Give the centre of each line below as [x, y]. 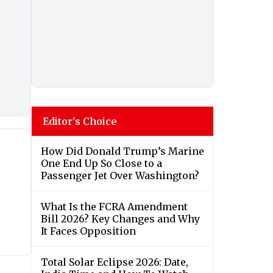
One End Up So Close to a [101, 164]
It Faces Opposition [88, 231]
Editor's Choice [80, 122]
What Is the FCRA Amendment [114, 207]
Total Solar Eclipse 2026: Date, [115, 262]
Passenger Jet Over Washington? [120, 176]
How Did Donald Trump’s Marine [122, 151]
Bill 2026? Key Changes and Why [120, 219]
